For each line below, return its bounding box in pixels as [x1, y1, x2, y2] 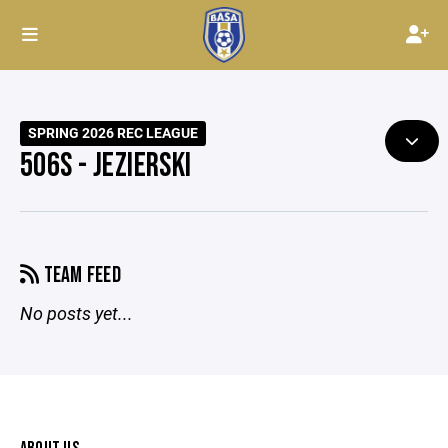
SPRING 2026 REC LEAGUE [28, 124, 199, 142]
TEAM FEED [39, 262, 122, 289]
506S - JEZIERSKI [20, 146, 192, 186]
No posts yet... [20, 301, 133, 325]
